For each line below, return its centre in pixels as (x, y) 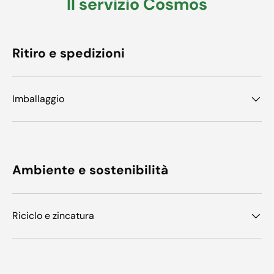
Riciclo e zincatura (53, 216)
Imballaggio (38, 99)
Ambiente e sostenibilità (90, 170)
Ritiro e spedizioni (68, 53)
